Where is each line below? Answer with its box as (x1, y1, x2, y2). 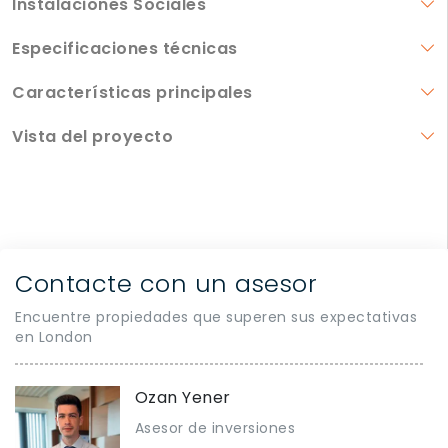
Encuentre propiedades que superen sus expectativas (15, 307, 417, 328)
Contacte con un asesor (15, 267, 317, 301)
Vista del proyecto (12, 125, 173, 149)
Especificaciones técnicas (12, 37, 238, 61)
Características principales (12, 81, 253, 105)
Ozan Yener (134, 386, 231, 410)
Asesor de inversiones (134, 418, 295, 439)
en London (15, 327, 93, 348)
